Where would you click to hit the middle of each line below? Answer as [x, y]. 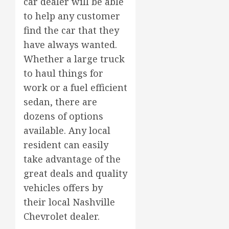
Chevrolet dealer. [62, 216]
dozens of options [63, 116]
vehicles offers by [63, 188]
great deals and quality [75, 174]
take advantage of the [72, 159]
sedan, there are [60, 102]
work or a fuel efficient [75, 88]
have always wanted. [70, 45]
